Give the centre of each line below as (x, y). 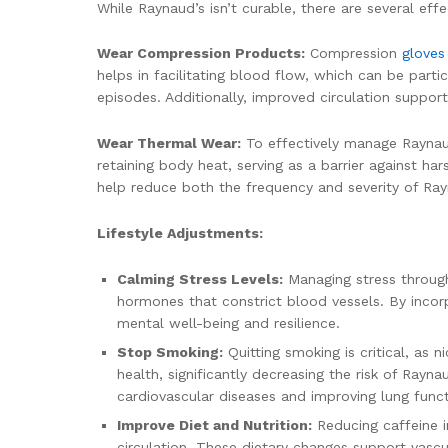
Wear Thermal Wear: (169, 143)
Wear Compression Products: (201, 53)
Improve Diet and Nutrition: (214, 424)
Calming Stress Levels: (200, 278)
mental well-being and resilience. (228, 322)
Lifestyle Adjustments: (180, 232)
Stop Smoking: (170, 351)
